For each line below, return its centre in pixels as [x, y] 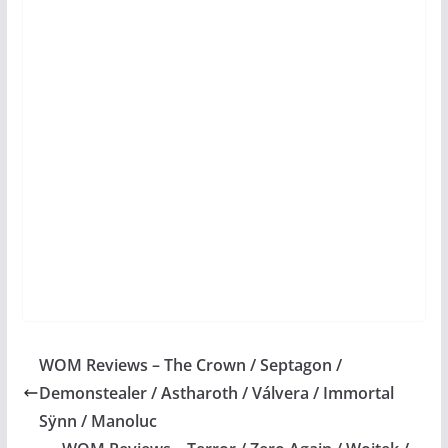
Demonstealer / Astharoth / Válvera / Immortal [216, 393]
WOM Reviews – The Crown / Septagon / [190, 365]
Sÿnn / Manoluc [97, 421]
